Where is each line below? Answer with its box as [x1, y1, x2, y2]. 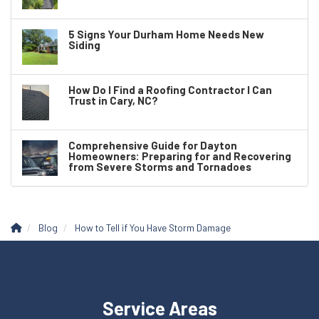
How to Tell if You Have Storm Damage [75, 221, 231, 234]
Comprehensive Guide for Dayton [68, 138, 237, 152]
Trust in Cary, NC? [68, 93, 158, 107]
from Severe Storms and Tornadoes [68, 159, 251, 173]
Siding [68, 38, 100, 51]
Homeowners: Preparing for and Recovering [68, 149, 291, 162]
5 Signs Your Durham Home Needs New [68, 27, 264, 41]
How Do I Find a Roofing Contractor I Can [68, 83, 272, 96]
